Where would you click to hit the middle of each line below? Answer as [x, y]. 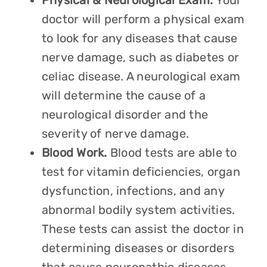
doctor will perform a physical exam [143, 19]
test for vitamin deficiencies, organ [141, 172]
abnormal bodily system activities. [138, 210]
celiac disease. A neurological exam [141, 76]
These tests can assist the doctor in [142, 229]
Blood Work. [76, 153]
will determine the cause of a [124, 95]
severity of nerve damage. [117, 133]
